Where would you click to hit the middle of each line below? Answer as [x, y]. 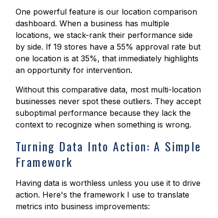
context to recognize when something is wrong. [103, 125]
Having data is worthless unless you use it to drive [108, 183]
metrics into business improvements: [83, 207]
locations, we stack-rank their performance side [104, 35]
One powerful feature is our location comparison [106, 12]
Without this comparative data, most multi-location [108, 90]
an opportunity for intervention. [74, 70]
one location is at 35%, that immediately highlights [107, 59]
